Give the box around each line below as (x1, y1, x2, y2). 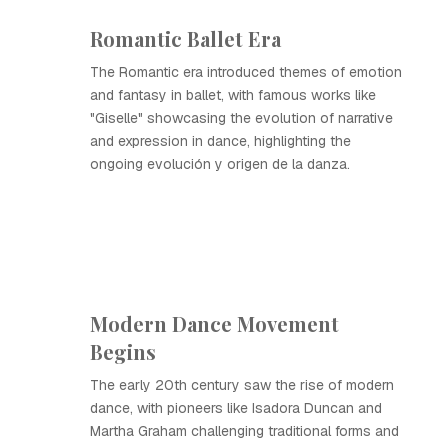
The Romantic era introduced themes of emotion (90, 63, 402, 81)
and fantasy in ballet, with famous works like (90, 86, 376, 104)
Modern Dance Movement (90, 310, 339, 337)
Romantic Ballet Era (90, 25, 281, 52)
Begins (90, 338, 156, 365)
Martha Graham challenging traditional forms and (90, 422, 399, 440)
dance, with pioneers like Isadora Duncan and (90, 399, 382, 417)
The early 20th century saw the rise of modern (90, 376, 394, 394)
